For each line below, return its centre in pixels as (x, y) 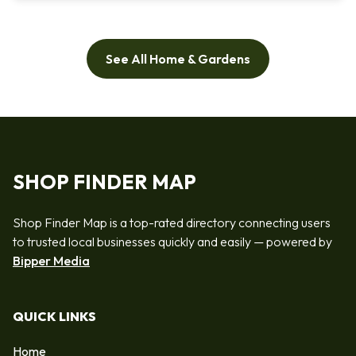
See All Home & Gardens (178, 59)
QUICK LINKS (54, 317)
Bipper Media (51, 260)
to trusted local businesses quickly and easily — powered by (172, 241)
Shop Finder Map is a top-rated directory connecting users (172, 222)
